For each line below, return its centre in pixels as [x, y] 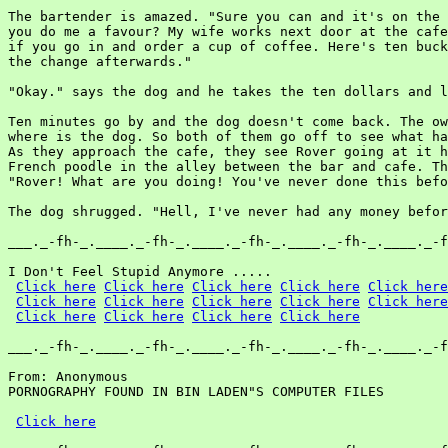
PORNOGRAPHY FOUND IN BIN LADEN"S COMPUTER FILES [196, 391]
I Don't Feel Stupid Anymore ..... [140, 271]
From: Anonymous [68, 376]
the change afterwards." [100, 61]
